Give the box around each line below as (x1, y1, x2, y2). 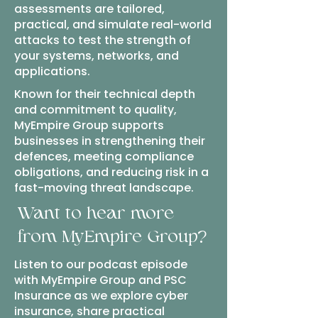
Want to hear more (18, 206, 175, 223)
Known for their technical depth (14, 86, 195, 102)
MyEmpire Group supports (14, 117, 164, 133)
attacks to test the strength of (14, 32, 191, 48)
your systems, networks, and (14, 48, 179, 64)
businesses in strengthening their (14, 133, 205, 149)
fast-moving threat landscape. (14, 180, 194, 196)
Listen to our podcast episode (14, 256, 187, 273)
